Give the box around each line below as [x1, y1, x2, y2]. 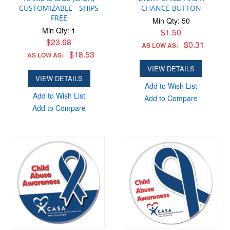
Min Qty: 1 [42, 25, 76, 35]
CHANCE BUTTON [141, 3, 201, 13]
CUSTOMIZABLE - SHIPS [19, 3, 99, 13]
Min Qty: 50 [152, 15, 190, 26]
